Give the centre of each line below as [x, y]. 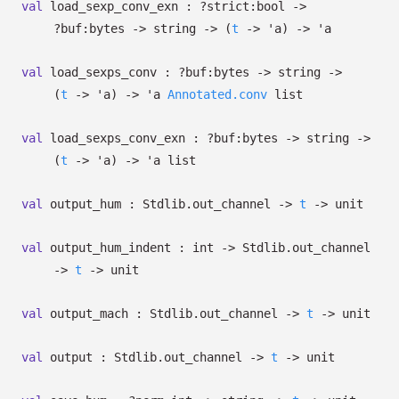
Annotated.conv [217, 94]
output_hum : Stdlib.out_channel [160, 204]
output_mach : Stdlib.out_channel [164, 313]
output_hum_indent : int [132, 248]
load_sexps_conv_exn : [125, 138]
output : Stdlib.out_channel [146, 357]
